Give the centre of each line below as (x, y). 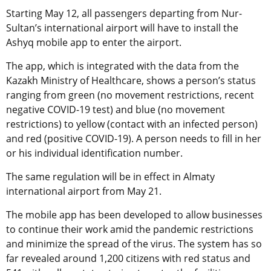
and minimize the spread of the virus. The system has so (134, 244)
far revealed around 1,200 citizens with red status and (128, 259)
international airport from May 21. (85, 191)
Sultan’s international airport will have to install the (122, 28)
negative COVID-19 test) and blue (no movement (116, 110)
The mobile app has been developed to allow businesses (134, 215)
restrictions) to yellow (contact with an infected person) (132, 124)
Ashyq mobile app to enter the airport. (95, 43)
